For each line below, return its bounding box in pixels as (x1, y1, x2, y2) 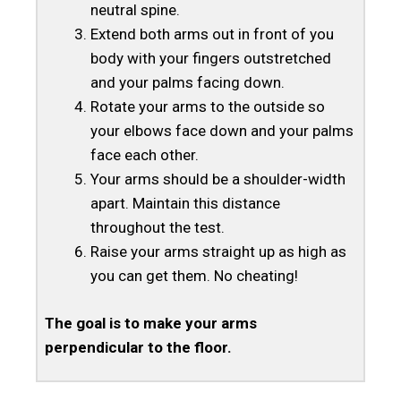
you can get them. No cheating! (90, 267, 298, 286)
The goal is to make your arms (44, 313, 257, 332)
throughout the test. (90, 218, 225, 237)
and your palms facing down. (90, 73, 285, 92)
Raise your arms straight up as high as (90, 243, 346, 261)
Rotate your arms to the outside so (90, 98, 325, 116)
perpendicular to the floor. (44, 337, 232, 356)
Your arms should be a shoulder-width (90, 170, 346, 189)
